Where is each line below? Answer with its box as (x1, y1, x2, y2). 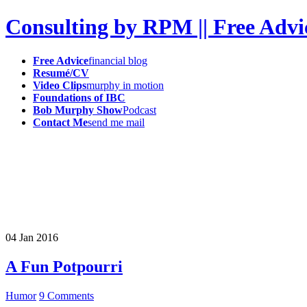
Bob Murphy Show (33, 103, 123, 116)
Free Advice (33, 54, 88, 66)
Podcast (123, 103, 156, 116)
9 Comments (39, 289, 94, 302)
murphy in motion (86, 79, 164, 91)
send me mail (88, 116, 145, 128)
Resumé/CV (33, 66, 89, 79)
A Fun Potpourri (5, 257, 123, 275)
